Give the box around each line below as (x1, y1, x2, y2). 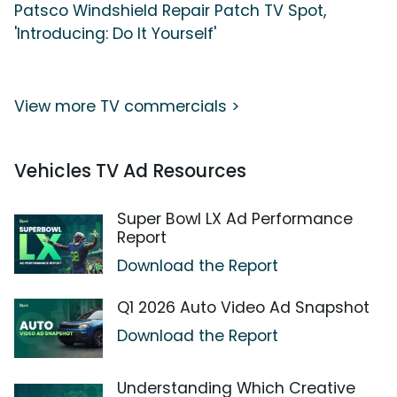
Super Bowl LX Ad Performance (117, 208, 353, 230)
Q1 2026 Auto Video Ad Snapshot (117, 297, 370, 319)
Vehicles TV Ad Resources (14, 158, 246, 184)
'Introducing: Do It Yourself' (14, 23, 216, 45)
